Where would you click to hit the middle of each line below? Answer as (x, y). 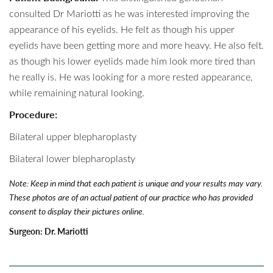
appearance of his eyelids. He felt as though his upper (122, 29)
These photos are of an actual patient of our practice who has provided (131, 197)
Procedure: (33, 114)
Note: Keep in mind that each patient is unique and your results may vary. (136, 183)
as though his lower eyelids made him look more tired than (132, 60)
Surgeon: (26, 231)
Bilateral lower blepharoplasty (72, 158)
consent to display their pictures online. (77, 211)
